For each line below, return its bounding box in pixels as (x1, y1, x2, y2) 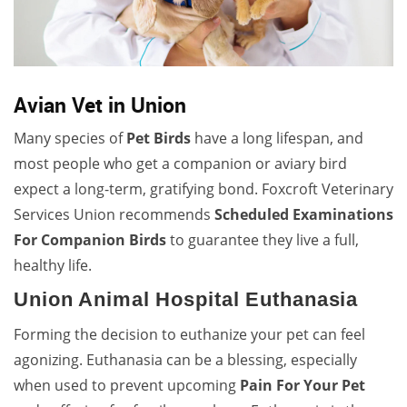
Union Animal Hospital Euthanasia (14, 288, 359, 312)
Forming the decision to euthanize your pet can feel (14, 324, 365, 345)
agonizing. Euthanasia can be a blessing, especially (14, 350, 357, 371)
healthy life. (14, 255, 92, 276)
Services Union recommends (14, 204, 214, 225)
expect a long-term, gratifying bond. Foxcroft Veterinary (14, 179, 393, 200)
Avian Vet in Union (14, 91, 186, 120)
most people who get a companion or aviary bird (14, 154, 347, 174)
